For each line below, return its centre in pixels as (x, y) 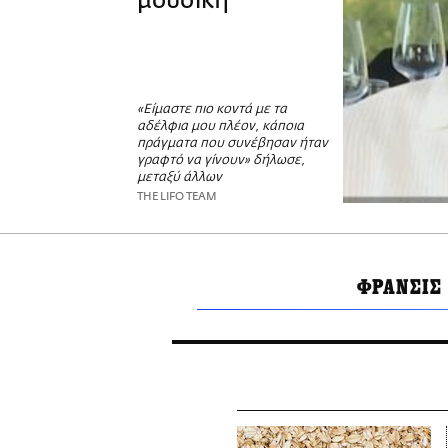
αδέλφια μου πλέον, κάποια (220, 127)
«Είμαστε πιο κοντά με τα (212, 110)
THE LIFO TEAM (177, 197)
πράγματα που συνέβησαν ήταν (232, 144)
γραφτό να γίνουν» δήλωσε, (221, 161)
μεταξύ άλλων (179, 178)
